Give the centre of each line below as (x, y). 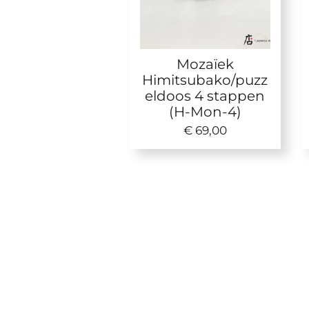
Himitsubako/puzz (205, 79)
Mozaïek (205, 63)
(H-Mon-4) (205, 111)
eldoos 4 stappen (205, 95)
